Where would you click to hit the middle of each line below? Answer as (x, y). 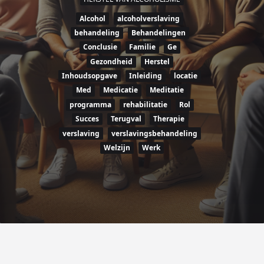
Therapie (169, 119)
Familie (142, 47)
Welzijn (117, 147)
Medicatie (120, 90)
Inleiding (146, 76)
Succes (87, 119)
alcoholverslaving (148, 18)
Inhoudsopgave (90, 76)
